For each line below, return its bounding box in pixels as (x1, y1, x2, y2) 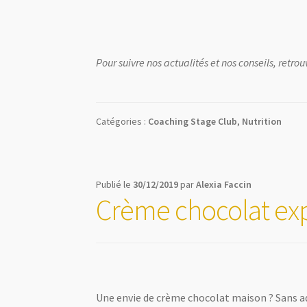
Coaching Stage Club (148, 115, 238, 128)
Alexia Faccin (196, 178, 252, 191)
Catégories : (96, 115, 149, 128)
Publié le (96, 178, 134, 191)
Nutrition (242, 115, 282, 128)
